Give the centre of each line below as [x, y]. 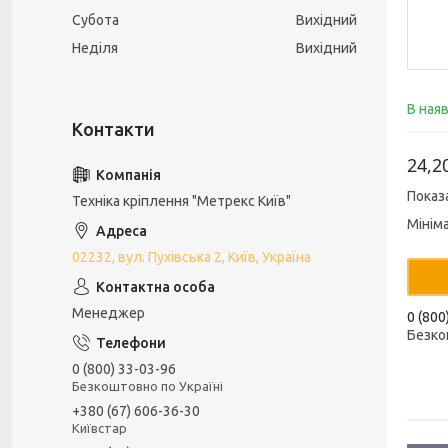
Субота [95, 20]
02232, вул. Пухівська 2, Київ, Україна [191, 257]
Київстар [99, 427]
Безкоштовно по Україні [147, 385]
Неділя [95, 48]
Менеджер [108, 313]
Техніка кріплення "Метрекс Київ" [181, 201]
